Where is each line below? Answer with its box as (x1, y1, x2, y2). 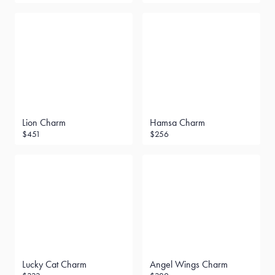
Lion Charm (22, 117, 66, 128)
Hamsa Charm (150, 117, 205, 128)
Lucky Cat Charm (22, 258, 87, 270)
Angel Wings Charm (150, 258, 228, 270)
